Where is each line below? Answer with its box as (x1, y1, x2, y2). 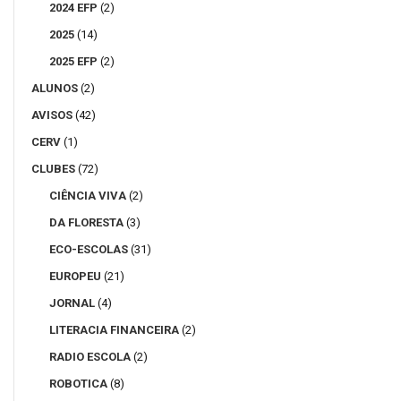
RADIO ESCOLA (49, 349, 131, 363)
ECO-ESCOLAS (49, 242, 128, 256)
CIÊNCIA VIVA (49, 188, 126, 202)
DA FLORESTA (49, 215, 124, 229)
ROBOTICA (49, 376, 107, 390)
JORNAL (49, 295, 95, 310)
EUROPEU (49, 269, 101, 283)
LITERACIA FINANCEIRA (49, 322, 179, 337)
